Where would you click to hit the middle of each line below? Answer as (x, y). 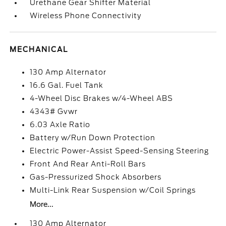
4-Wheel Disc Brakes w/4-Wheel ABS (102, 98)
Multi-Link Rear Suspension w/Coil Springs (113, 190)
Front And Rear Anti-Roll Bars (88, 164)
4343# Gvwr (54, 111)
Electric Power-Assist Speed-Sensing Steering (120, 151)
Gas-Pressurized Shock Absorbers (96, 177)
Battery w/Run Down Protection (93, 138)
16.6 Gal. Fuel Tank (67, 85)
